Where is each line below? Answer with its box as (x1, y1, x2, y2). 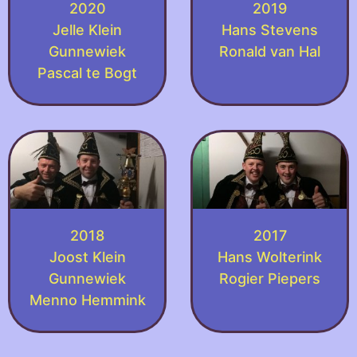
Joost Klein (49, 249, 126, 266)
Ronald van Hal (219, 42, 320, 60)
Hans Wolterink (218, 249, 322, 266)
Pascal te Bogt (37, 64, 137, 81)
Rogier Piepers (219, 270, 320, 288)
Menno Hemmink (29, 292, 146, 309)
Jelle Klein (53, 21, 122, 38)
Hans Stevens (222, 21, 318, 38)
